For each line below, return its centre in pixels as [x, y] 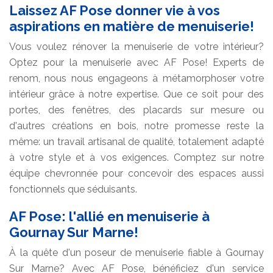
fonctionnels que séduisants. [73, 189]
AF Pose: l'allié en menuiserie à [109, 216]
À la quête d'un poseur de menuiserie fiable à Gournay [136, 252]
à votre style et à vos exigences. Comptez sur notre [136, 157]
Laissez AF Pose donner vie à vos [115, 10]
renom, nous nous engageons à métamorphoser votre [136, 78]
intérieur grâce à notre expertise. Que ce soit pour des [136, 94]
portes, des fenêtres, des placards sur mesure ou [136, 110]
